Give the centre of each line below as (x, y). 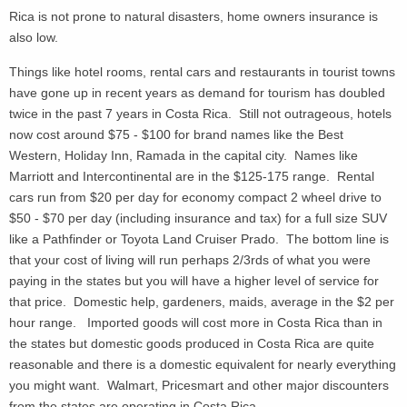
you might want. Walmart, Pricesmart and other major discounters (199, 385)
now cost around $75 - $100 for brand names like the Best (176, 134)
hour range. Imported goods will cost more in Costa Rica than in (196, 322)
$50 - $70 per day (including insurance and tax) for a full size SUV (198, 218)
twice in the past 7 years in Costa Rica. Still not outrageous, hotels (200, 113)
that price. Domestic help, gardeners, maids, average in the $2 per (202, 301)
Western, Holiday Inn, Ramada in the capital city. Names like (184, 155)
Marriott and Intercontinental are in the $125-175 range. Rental (192, 176)
